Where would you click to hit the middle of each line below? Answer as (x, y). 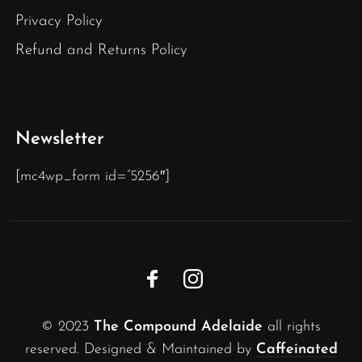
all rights (292, 326)
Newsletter (60, 139)
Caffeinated (297, 349)
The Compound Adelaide (178, 326)
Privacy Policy (59, 21)
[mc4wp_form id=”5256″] (93, 176)
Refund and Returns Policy (101, 50)
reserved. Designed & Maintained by (140, 349)
